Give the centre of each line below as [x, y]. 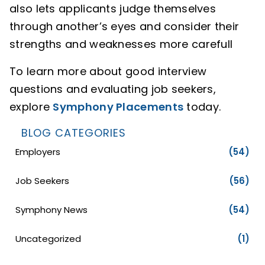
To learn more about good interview [108, 71]
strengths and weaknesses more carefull [121, 44]
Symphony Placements [118, 107]
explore [31, 107]
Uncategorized [48, 239]
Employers [38, 152]
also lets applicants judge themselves [113, 9]
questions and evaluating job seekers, [113, 89]
